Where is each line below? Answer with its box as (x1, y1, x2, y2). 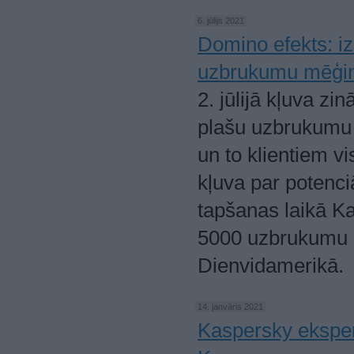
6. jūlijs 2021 (198, 16, 244, 25)
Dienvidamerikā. (198, 254, 344, 277)
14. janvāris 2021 (198, 302, 263, 311)
